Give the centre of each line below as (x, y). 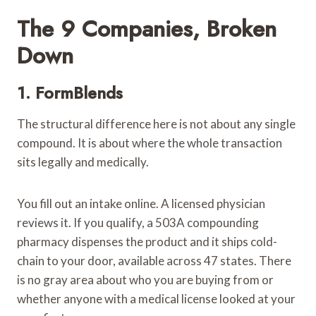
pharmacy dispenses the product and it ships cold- (147, 241)
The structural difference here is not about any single (156, 123)
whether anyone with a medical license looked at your (156, 298)
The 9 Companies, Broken (147, 29)
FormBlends (79, 92)
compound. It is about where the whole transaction (150, 142)
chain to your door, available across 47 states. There (154, 260)
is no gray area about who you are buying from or (145, 279)
